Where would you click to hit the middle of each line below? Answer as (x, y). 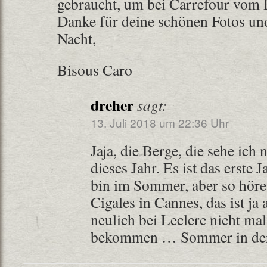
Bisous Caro (95, 70)
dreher (112, 105)
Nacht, (77, 38)
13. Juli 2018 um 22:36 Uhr (160, 122)
